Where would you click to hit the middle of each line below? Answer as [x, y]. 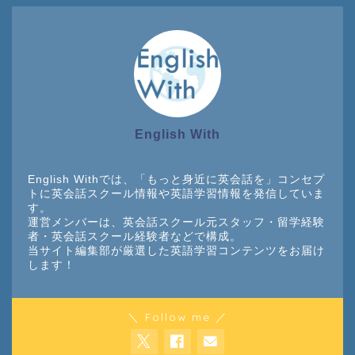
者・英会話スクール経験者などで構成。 [135, 236]
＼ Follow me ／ [177, 317]
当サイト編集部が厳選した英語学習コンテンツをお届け [176, 250]
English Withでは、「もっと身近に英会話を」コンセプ [176, 179]
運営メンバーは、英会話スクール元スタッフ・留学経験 [176, 222]
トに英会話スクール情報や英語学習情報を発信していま [176, 193]
